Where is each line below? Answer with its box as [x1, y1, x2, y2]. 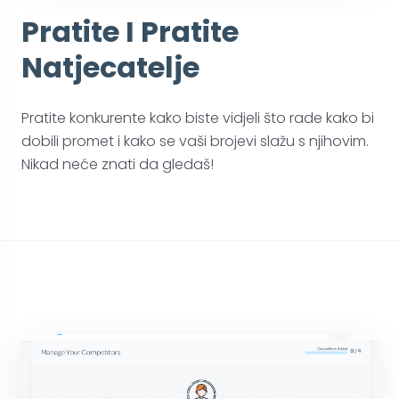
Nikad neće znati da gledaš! [21, 154, 214, 175]
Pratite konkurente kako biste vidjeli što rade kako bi [21, 108, 374, 129]
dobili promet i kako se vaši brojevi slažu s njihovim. [21, 131, 369, 152]
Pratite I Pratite [21, 12, 239, 53]
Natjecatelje [21, 47, 199, 88]
